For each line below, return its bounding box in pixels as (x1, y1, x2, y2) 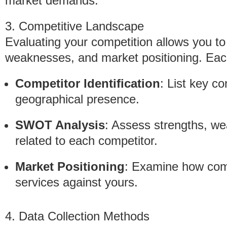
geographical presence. (15, 92, 139, 106)
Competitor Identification (15, 77, 160, 90)
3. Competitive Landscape (5, 19, 144, 33)
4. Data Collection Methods (5, 209, 149, 223)
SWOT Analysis (15, 118, 105, 132)
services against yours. (15, 175, 138, 189)
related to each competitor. (15, 134, 158, 147)
